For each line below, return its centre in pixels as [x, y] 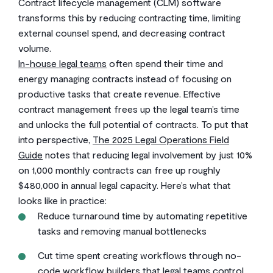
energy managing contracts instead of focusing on [125, 78]
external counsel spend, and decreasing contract [122, 33]
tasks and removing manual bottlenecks [122, 231]
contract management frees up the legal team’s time [129, 109]
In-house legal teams [62, 63]
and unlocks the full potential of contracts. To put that [133, 124]
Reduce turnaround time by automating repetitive [143, 215]
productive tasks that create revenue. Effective [119, 94]
